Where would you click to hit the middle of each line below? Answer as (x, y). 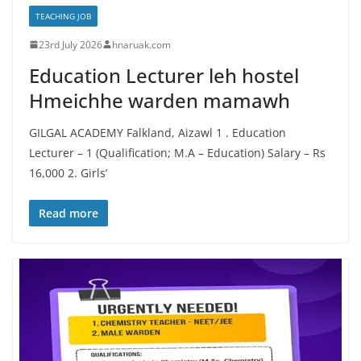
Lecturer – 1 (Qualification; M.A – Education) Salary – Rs (177, 152)
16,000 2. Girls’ (68, 172)
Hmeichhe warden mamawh (160, 100)
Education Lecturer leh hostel (164, 75)
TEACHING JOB (63, 16)
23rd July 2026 (71, 44)
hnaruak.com (141, 44)
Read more (68, 213)
